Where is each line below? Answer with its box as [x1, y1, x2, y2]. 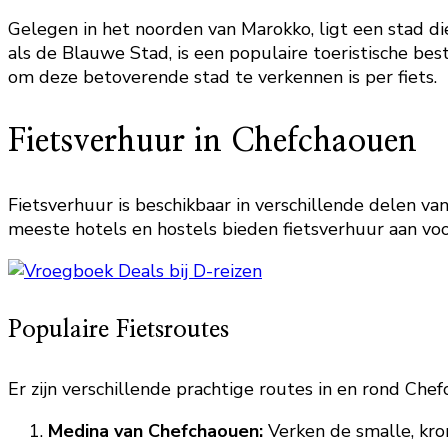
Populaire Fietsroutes [8, 318, 229, 343]
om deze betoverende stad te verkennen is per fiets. [8, 65, 437, 90]
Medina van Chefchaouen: [48, 419, 263, 443]
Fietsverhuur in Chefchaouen [8, 125, 417, 158]
